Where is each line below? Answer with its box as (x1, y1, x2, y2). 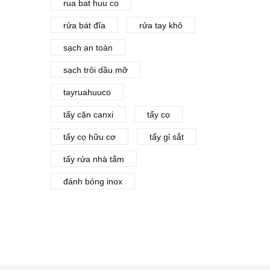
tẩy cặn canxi (63, 110, 113, 119)
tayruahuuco (63, 87, 111, 97)
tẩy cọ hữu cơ (63, 132, 116, 142)
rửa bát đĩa (63, 20, 105, 30)
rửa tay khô (139, 20, 183, 30)
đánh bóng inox (63, 177, 122, 186)
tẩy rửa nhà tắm (63, 154, 124, 164)
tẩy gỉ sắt (149, 132, 184, 142)
